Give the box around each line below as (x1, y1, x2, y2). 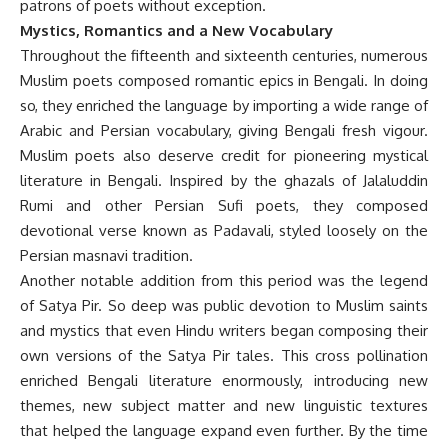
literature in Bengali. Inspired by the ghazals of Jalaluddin (20, 170, 428, 190)
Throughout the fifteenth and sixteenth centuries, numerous (20, 45, 428, 65)
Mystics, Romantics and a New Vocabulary (20, 20, 333, 40)
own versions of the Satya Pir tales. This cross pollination (20, 345, 428, 365)
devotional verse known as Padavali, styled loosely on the (20, 220, 428, 240)
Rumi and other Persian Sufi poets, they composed (20, 195, 428, 215)
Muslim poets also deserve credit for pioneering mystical (20, 145, 428, 165)
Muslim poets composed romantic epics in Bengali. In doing (20, 70, 428, 90)
